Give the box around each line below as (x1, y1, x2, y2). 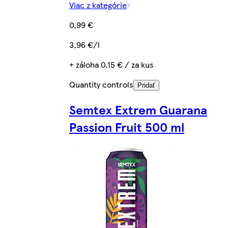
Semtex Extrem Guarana (69, 100, 207, 118)
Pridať (137, 81, 155, 89)
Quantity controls (69, 78, 133, 90)
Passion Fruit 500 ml (69, 118, 184, 135)
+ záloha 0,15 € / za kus (69, 58, 154, 70)
